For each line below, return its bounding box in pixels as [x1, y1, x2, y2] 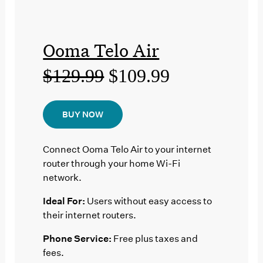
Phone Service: [43, 232, 112, 244]
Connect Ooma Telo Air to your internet [43, 143, 212, 155]
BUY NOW [62, 109, 104, 120]
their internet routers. [43, 209, 137, 221]
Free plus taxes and [112, 232, 198, 244]
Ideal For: [43, 195, 86, 207]
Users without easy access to [85, 195, 213, 207]
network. [43, 171, 82, 183]
